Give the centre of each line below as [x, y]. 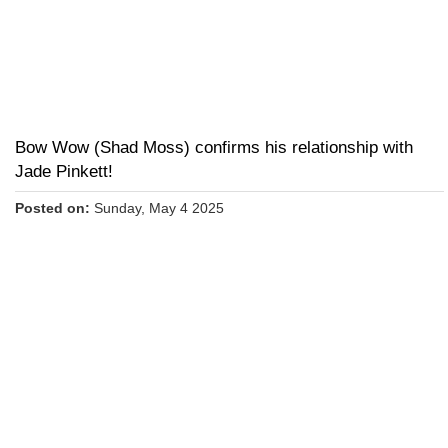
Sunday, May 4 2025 [157, 208]
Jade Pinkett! [64, 172]
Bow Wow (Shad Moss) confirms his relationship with [214, 148]
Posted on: [52, 208]
